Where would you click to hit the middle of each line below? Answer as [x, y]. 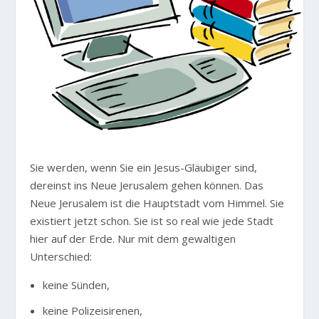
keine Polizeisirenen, [92, 310]
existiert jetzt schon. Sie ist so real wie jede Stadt [152, 220]
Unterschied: [61, 256]
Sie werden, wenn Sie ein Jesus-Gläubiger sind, [144, 167]
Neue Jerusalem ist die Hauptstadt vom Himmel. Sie [157, 203]
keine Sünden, [76, 285]
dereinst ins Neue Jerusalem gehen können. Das [147, 185]
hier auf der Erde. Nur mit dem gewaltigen [133, 238]
